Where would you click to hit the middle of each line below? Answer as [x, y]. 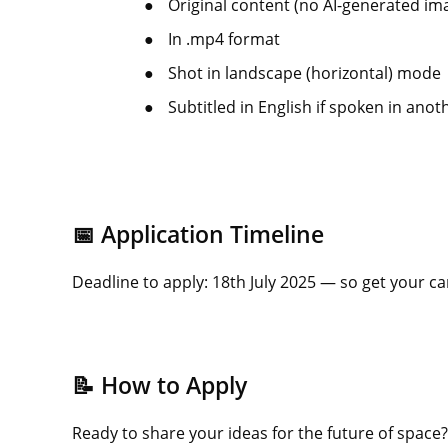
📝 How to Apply [159, 385]
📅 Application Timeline [198, 234]
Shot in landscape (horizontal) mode [304, 72]
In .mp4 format [224, 38]
